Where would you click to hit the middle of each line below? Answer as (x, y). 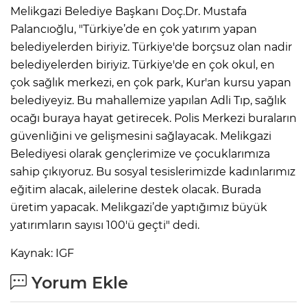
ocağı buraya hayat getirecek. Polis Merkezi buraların (153, 118)
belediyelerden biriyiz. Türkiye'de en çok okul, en (143, 64)
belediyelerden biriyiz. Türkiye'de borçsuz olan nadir (151, 47)
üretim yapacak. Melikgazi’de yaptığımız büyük (139, 207)
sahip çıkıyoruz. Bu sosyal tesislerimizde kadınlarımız (153, 171)
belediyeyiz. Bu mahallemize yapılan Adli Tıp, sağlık (148, 100)
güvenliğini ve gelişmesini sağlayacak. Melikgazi (141, 136)
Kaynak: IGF (42, 253)
